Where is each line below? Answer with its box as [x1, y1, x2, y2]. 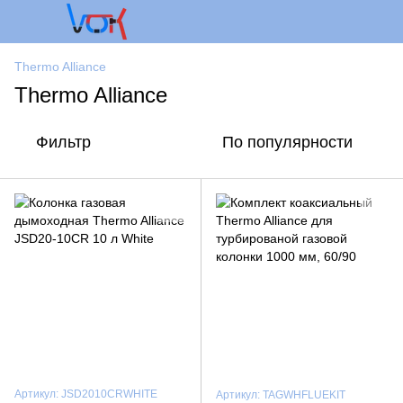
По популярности [222, 133, 353, 151]
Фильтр [36, 133, 91, 151]
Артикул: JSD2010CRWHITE [14, 388, 157, 400]
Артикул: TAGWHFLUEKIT [216, 389, 345, 401]
